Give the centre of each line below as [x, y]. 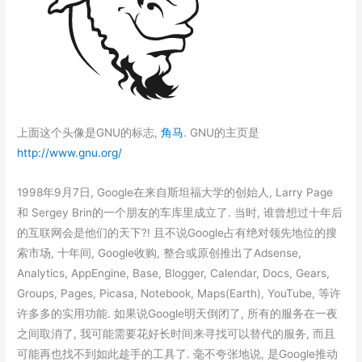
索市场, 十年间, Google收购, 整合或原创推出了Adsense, [160, 253]
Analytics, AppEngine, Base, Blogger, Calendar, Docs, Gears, [174, 274]
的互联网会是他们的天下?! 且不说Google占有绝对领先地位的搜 [177, 233]
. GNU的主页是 [222, 133]
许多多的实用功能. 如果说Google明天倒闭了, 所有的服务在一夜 [178, 314]
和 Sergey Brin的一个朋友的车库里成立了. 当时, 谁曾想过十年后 [180, 213]
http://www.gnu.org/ [70, 153]
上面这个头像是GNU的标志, [89, 133]
